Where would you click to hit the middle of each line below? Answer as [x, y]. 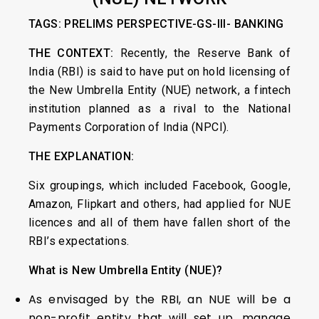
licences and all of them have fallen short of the [159, 223]
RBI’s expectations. [79, 241]
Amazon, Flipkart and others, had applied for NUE [159, 204]
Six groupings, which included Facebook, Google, [159, 186]
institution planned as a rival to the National [159, 109]
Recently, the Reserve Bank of [202, 53]
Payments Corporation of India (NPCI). [129, 127]
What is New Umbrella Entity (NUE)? [126, 271]
